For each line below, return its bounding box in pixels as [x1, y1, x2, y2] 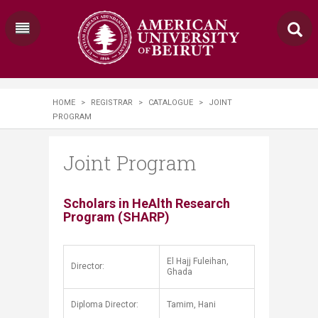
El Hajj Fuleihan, [167, 256, 229, 266]
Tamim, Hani [167, 300, 216, 309]
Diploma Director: [71, 300, 138, 309]
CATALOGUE [148, 98, 193, 107]
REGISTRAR [91, 98, 133, 107]
